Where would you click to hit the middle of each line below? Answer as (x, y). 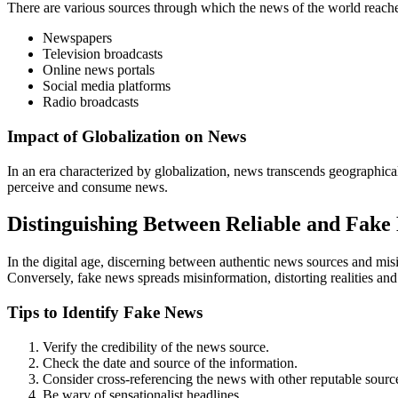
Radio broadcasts (91, 102)
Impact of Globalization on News (127, 136)
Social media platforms (107, 86)
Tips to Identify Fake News (105, 313)
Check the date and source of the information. (170, 362)
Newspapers (77, 38)
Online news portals (99, 70)
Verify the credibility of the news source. (156, 346)
